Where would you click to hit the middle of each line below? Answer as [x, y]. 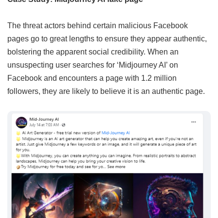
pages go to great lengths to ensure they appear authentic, [107, 38]
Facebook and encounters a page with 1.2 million [92, 78]
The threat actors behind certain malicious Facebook [98, 25]
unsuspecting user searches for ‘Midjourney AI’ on [93, 64]
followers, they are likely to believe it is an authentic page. [106, 91]
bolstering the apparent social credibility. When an [93, 51]
